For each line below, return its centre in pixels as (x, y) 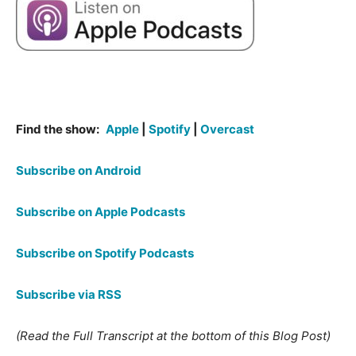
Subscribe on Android (79, 170)
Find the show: (58, 129)
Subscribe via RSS (69, 294)
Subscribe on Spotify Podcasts (105, 253)
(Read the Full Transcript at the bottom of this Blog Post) (173, 336)
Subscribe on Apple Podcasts (101, 212)
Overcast (227, 129)
